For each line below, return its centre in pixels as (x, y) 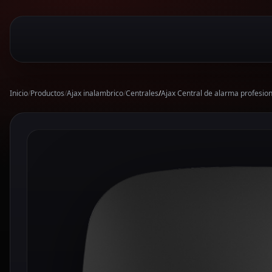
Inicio (19, 93)
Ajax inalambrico (95, 93)
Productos (47, 93)
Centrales (142, 93)
